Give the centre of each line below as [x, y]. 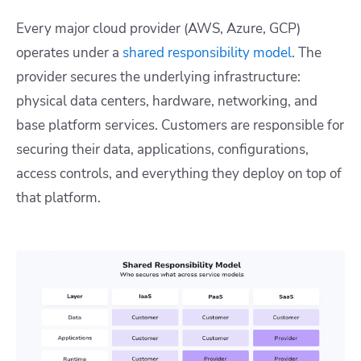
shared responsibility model [207, 53]
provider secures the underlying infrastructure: [158, 77]
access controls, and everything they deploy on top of [179, 174]
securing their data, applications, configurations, [162, 150]
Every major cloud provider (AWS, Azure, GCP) [158, 29]
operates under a [69, 53]
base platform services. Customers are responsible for [180, 126]
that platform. [58, 198]
